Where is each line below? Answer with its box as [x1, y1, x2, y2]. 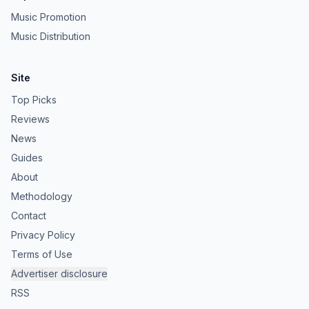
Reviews [11, 113, 50, 125]
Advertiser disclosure [11, 268, 108, 279]
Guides [11, 152, 43, 163]
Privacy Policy [11, 229, 75, 241]
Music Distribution [11, 30, 90, 42]
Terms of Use [11, 248, 72, 260]
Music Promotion [11, 11, 86, 23]
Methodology [11, 190, 72, 202]
